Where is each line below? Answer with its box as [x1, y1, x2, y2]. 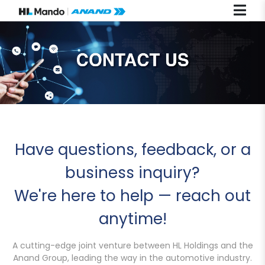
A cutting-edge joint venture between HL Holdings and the [12, 239, 253, 251]
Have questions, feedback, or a [14, 138, 251, 160]
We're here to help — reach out [14, 185, 251, 206]
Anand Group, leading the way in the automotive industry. [13, 251, 252, 264]
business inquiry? [65, 161, 200, 183]
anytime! [98, 208, 167, 230]
